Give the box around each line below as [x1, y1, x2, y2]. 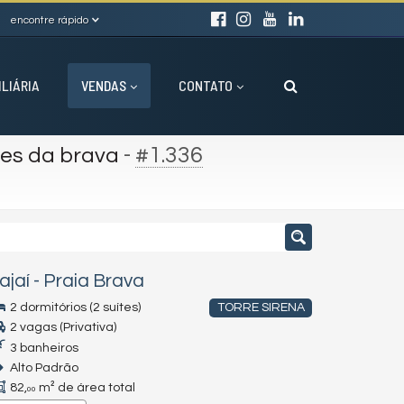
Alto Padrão [7, 362, 78, 374]
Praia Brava [43, 271, 144, 290]
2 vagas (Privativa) [7, 321, 116, 334]
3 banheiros [7, 342, 78, 354]
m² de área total [36, 381, 135, 394]
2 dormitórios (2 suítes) [7, 301, 141, 314]
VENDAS [81, 77, 126, 94]
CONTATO [179, 77, 233, 94]
